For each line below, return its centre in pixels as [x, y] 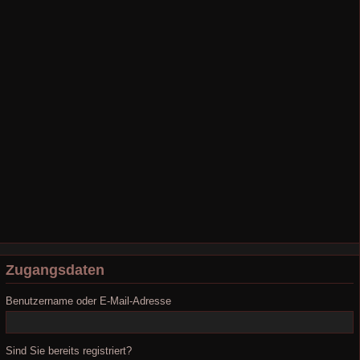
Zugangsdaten [55, 270]
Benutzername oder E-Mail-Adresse [88, 301]
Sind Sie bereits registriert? [69, 351]
